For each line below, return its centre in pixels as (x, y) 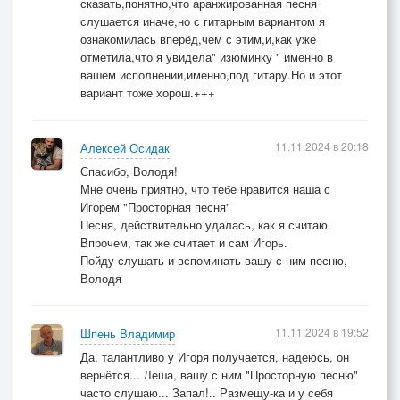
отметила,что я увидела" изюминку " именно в (207, 56)
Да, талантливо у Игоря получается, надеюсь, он (215, 356)
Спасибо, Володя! (129, 171)
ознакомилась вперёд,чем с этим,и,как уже (198, 38)
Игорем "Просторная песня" (155, 206)
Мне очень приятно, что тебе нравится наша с (205, 188)
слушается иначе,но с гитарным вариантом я (203, 21)
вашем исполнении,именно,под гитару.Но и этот (211, 74)
